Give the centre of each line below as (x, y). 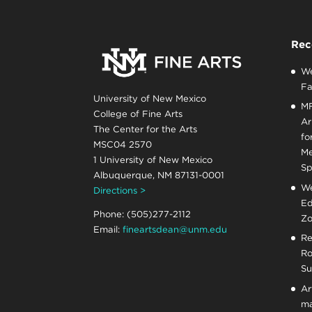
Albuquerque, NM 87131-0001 (159, 175)
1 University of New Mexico (153, 159)
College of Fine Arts (138, 114)
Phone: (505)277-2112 (142, 214)
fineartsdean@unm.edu (175, 230)
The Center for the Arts (146, 129)
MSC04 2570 (123, 144)
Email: (108, 230)
